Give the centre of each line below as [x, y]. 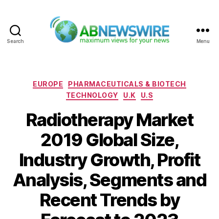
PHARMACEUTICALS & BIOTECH [127, 84]
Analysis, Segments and [109, 180]
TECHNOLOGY [92, 95]
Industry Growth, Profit [109, 160]
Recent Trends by [109, 200]
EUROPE [48, 84]
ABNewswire [135, 49]
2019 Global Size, [109, 140]
